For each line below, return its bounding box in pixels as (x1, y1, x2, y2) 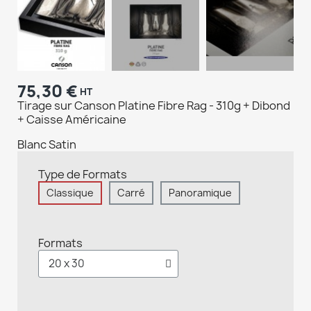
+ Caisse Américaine (17, 111, 126, 127)
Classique (47, 185, 94, 199)
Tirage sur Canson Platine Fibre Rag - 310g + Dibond (17, 97, 290, 113)
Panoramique (169, 185, 232, 199)
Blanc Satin (17, 136, 76, 152)
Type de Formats (38, 166, 127, 182)
